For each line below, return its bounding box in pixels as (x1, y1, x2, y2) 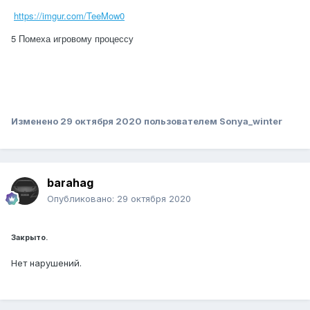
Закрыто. (11, 233, 48, 243)
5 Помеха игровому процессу (11, 32, 134, 46)
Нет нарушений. (11, 257, 82, 269)
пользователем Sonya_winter (142, 116, 282, 127)
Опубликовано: (47, 193, 117, 205)
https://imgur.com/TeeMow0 (14, 9, 125, 23)
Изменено (11, 116, 60, 127)
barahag (47, 176, 93, 190)
